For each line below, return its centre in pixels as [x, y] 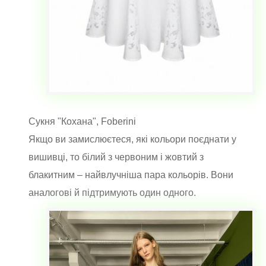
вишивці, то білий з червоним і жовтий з [116, 157]
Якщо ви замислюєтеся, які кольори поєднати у [132, 139]
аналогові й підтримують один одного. [113, 192]
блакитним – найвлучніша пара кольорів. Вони [131, 175]
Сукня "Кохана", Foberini [82, 121]
